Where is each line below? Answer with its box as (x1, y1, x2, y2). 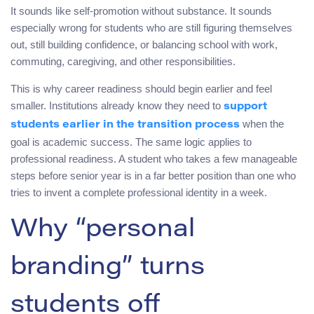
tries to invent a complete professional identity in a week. (11, 186, 267, 199)
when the (240, 118, 284, 130)
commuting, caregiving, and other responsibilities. (11, 55, 235, 68)
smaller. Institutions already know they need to (11, 100, 224, 112)
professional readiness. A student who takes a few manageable (11, 153, 297, 165)
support (224, 102, 267, 113)
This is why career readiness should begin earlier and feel (11, 83, 272, 95)
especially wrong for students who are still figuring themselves (11, 22, 292, 34)
